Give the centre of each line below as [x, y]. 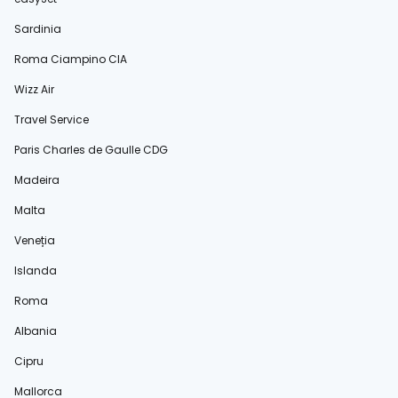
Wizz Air [34, 90]
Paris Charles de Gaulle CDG [91, 150]
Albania [36, 331]
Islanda [36, 271]
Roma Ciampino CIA [71, 60]
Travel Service [52, 120]
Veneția [35, 241]
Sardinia [38, 29]
